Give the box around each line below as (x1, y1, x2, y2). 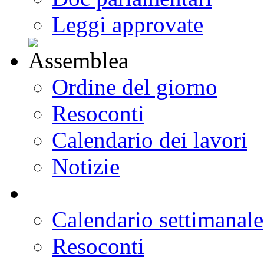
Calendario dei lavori (52, 127, 247, 153)
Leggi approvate (52, 11, 203, 37)
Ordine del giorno (52, 74, 217, 100)
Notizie (52, 153, 120, 179)
